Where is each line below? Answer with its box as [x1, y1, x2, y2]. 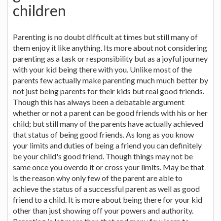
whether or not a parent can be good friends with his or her [13, 108, 208, 117]
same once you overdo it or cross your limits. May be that [13, 162, 204, 172]
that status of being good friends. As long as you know [13, 129, 194, 139]
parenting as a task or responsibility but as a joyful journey [13, 53, 208, 63]
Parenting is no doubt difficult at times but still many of [13, 32, 198, 41]
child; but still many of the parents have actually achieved [13, 118, 203, 128]
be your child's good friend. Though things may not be [13, 151, 193, 161]
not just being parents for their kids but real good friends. [13, 86, 204, 96]
